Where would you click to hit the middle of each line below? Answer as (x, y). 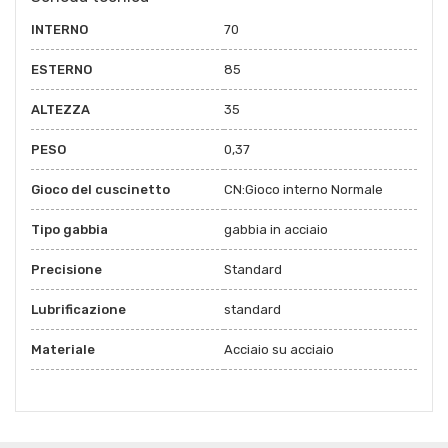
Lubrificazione (78, 309)
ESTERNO (61, 69)
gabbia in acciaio (276, 229)
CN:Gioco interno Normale (303, 189)
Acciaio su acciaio (279, 349)
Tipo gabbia (69, 229)
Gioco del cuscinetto (100, 189)
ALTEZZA (60, 109)
